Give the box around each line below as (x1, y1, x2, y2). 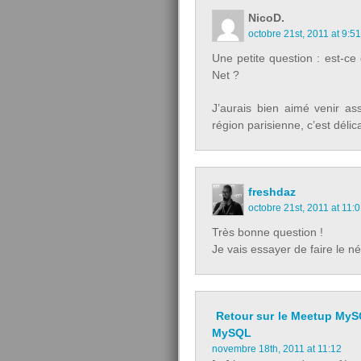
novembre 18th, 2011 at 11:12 (212, 343, 342, 355)
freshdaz (248, 185, 296, 198)
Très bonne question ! (212, 226, 323, 239)
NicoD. (248, 11, 284, 24)
